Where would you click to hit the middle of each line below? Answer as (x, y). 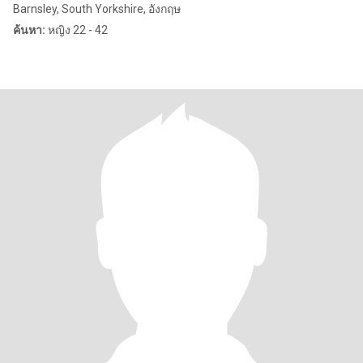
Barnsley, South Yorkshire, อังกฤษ (97, 9)
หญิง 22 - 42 (77, 30)
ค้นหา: (29, 30)
